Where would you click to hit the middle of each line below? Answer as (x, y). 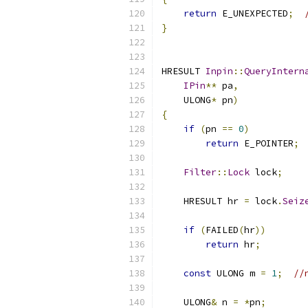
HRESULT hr (203, 201)
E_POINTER (266, 143)
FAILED (222, 230)
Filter (200, 172)
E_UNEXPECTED (252, 13)
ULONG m (236, 273)
